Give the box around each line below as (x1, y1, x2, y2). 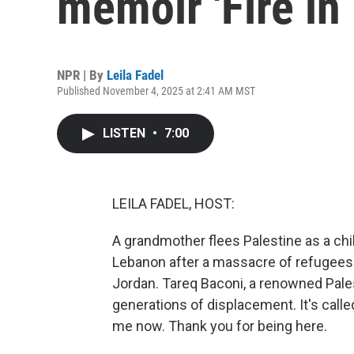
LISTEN (103, 126, 149, 141)
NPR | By (57, 67, 107, 83)
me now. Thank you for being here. (112, 318, 327, 334)
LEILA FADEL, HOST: (112, 195, 235, 212)
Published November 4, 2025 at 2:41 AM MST (57, 85, 255, 97)
